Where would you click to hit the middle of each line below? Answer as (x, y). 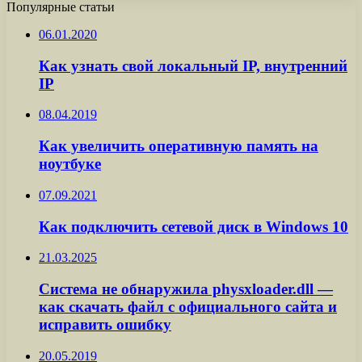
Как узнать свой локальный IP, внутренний (193, 65)
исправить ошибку (105, 325)
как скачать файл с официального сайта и (188, 307)
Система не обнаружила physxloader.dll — (186, 289)
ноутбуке (70, 164)
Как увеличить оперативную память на (179, 146)
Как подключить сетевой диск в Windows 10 (194, 226)
